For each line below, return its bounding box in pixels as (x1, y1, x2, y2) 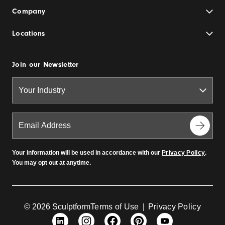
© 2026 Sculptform (24, 202, 91, 211)
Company (12, 7, 46, 16)
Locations (12, 29, 45, 38)
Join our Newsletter (12, 60, 79, 69)
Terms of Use (90, 202, 139, 211)
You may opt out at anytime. (12, 159, 91, 166)
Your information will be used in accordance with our (12, 149, 162, 156)
